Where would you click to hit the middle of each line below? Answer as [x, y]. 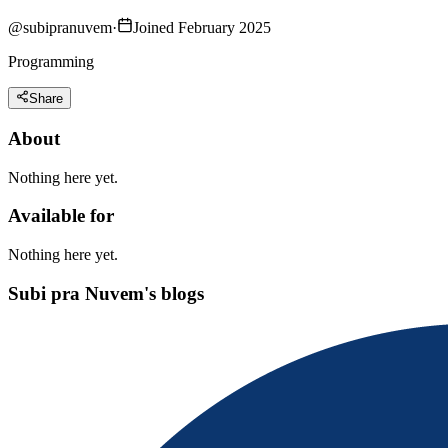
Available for [61, 216]
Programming [51, 61]
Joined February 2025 [202, 27]
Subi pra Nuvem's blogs [106, 293]
